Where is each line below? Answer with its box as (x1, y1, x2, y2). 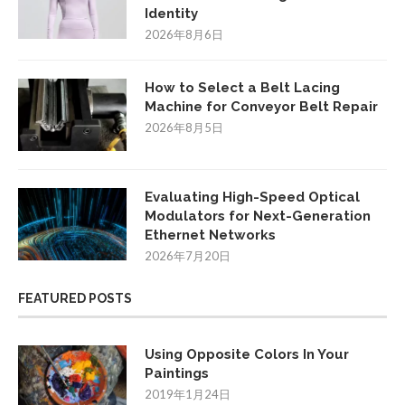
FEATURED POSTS (18, 291, 132, 306)
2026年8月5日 (145, 120, 223, 135)
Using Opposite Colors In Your (145, 346, 349, 363)
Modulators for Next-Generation (145, 208, 371, 224)
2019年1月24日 (145, 387, 231, 401)
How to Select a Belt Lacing (145, 80, 340, 96)
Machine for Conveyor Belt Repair (145, 99, 378, 115)
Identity (145, 5, 198, 22)
